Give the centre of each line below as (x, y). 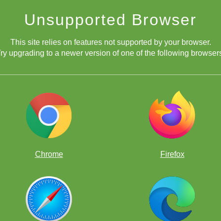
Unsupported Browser (110, 20)
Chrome (49, 154)
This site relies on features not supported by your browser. (110, 42)
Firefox (172, 154)
